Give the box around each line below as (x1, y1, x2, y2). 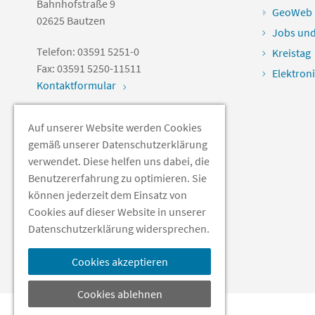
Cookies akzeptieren (71, 255, 168, 269)
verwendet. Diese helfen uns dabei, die (28, 154, 210, 168)
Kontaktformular (37, 78, 116, 92)
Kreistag (272, 46, 311, 60)
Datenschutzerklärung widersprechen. (28, 221, 210, 236)
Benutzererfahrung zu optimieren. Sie (28, 171, 207, 185)
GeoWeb (272, 5, 312, 19)
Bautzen (67, 13, 105, 27)
